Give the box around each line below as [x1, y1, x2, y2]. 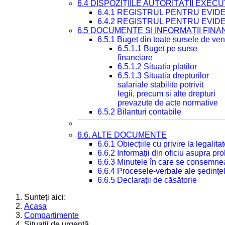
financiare [118, 53, 153, 62]
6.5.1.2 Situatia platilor [118, 62, 197, 71]
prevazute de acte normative [118, 98, 218, 107]
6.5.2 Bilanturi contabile [97, 107, 182, 116]
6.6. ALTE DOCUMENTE [77, 131, 167, 139]
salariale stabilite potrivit [118, 80, 204, 89]
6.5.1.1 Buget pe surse [118, 44, 198, 53]
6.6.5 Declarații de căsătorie [97, 176, 197, 184]
